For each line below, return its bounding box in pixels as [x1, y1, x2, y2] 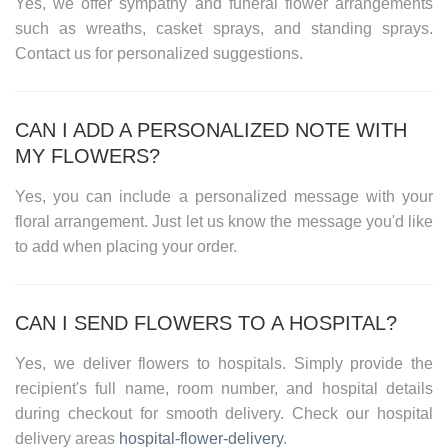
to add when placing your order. [15, 237, 237, 255]
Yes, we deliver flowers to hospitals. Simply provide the [15, 354, 433, 372]
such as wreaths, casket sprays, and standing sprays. [15, 19, 433, 37]
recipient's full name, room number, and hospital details [15, 379, 433, 397]
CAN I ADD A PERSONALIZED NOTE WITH [15, 118, 407, 141]
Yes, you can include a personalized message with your [15, 187, 433, 205]
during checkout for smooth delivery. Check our [15, 404, 370, 422]
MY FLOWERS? [15, 144, 160, 167]
